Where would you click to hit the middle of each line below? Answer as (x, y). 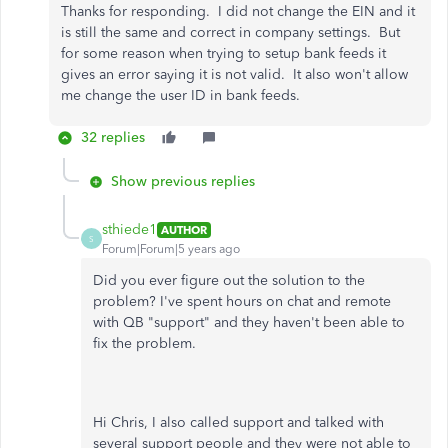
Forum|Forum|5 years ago (171, 249)
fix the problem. (146, 343)
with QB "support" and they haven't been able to (249, 322)
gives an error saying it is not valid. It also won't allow (234, 74)
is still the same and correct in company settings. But (230, 32)
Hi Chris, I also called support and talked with (238, 422)
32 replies (113, 137)
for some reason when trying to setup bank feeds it (223, 53)
